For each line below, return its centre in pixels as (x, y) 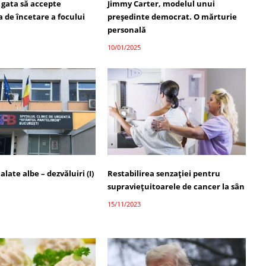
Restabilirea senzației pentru (164, 174)
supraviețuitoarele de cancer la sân (176, 187)
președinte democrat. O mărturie (172, 17)
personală (126, 30)
